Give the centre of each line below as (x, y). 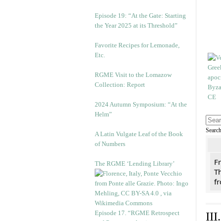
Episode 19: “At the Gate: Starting (140, 16)
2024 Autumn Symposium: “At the (141, 104)
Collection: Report (120, 85)
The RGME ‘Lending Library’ (135, 164)
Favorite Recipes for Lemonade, (137, 45)
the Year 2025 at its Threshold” (136, 25)
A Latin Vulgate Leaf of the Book (139, 134)
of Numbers (110, 144)
